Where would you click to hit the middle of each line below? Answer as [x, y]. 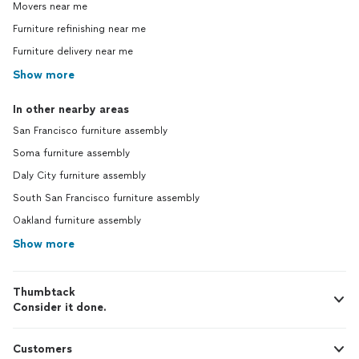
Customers [42, 349]
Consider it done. [60, 307]
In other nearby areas [71, 109]
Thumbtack [44, 292]
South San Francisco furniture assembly [106, 198]
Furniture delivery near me [73, 51]
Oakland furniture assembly [77, 220]
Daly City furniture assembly [79, 175]
